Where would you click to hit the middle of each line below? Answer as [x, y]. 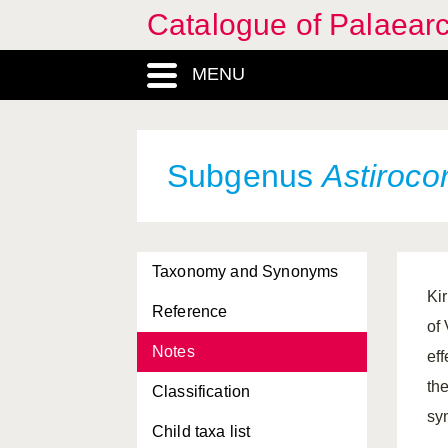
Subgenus [245, 176]
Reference [190, 311]
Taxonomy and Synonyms [245, 271]
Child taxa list [201, 431]
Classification [201, 391]
